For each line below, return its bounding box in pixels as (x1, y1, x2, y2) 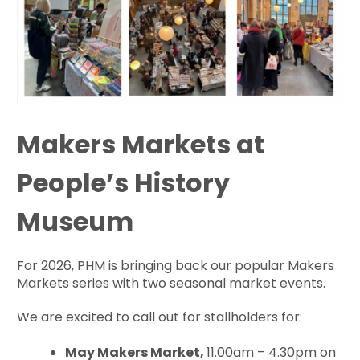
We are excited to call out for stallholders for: (17, 307, 303, 326)
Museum (17, 202, 134, 239)
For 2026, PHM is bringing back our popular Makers (17, 256, 335, 275)
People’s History (17, 164, 231, 201)
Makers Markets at (17, 125, 265, 162)
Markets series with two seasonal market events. (17, 273, 329, 292)
